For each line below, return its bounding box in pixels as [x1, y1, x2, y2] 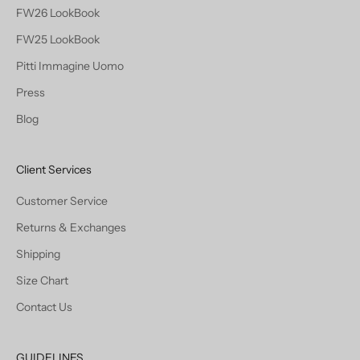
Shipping [16, 246, 60, 261]
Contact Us [16, 299, 72, 314]
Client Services [16, 162, 92, 177]
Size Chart [16, 272, 68, 288]
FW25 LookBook [16, 31, 100, 47]
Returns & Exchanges [16, 219, 126, 235]
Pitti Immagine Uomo [16, 58, 124, 73]
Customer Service [16, 193, 108, 208]
